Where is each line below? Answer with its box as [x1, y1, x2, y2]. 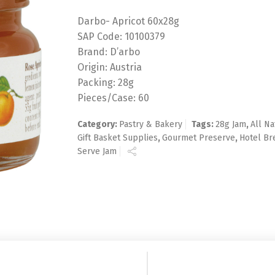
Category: [77, 119, 120, 130]
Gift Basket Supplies [77, 133, 158, 144]
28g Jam [215, 119, 247, 130]
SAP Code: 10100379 [77, 31, 166, 43]
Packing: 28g [77, 77, 134, 89]
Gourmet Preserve [162, 133, 236, 144]
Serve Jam [77, 146, 117, 157]
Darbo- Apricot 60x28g [77, 15, 180, 28]
